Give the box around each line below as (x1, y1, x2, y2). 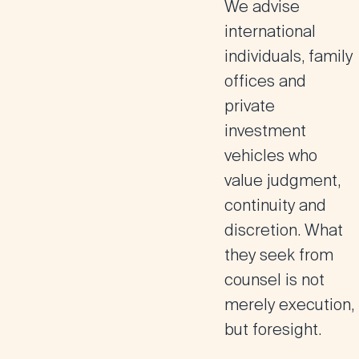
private (224, 95, 275, 116)
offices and (224, 71, 306, 91)
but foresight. (224, 319, 321, 340)
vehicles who (224, 145, 317, 166)
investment (224, 120, 306, 141)
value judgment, (224, 170, 341, 191)
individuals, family (224, 46, 353, 67)
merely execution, (224, 294, 354, 315)
